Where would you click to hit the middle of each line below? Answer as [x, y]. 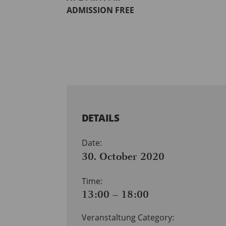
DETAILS [100, 118]
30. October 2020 [123, 156]
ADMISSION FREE [100, 10]
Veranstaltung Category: [128, 218]
